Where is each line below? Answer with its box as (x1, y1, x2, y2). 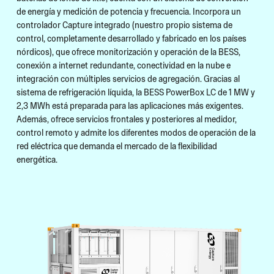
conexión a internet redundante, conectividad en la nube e (17, 59, 231, 70)
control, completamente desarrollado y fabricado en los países (17, 32, 246, 43)
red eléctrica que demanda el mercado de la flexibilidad (17, 140, 217, 151)
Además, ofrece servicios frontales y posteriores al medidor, (17, 113, 237, 124)
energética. (17, 154, 57, 165)
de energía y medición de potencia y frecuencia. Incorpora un (17, 6, 241, 17)
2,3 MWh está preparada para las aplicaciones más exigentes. (17, 100, 243, 111)
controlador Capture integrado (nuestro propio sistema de (17, 19, 232, 30)
